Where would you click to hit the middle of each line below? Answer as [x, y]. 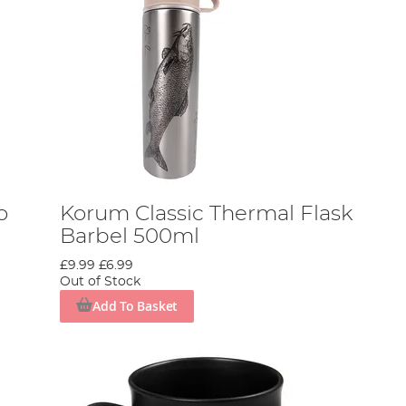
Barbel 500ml [130, 236]
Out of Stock [101, 281]
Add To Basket [135, 305]
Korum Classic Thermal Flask [207, 213]
